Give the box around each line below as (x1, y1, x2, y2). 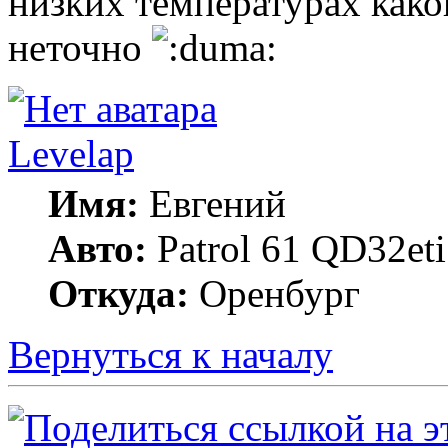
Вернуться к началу (8, 332, 333, 376)
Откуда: (48, 271, 189, 315)
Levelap (8, 131, 134, 175)
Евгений (139, 181, 286, 225)
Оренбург (189, 271, 360, 315)
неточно (8, 25, 152, 69)
